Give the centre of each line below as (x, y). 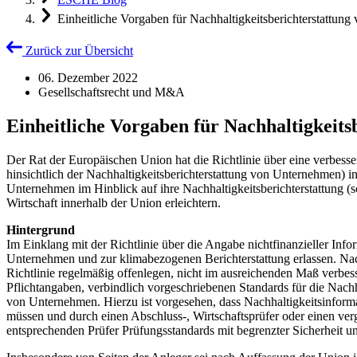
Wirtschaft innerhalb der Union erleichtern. (114, 202)
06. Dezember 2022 (88, 78)
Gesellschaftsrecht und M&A (112, 92)
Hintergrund (41, 229)
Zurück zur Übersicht (79, 51)
